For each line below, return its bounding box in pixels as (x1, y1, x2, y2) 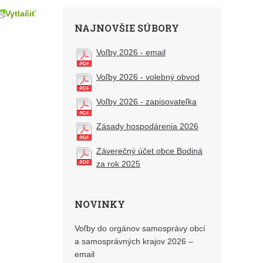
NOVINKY (75, 198, 125, 210)
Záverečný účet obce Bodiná (96, 146, 203, 156)
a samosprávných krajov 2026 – (75, 237, 193, 246)
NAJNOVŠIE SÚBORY (75, 22, 179, 34)
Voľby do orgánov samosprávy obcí (75, 224, 205, 233)
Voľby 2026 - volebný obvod (96, 72, 200, 82)
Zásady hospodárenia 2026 (96, 122, 198, 131)
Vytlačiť (5, 9, 36, 18)
